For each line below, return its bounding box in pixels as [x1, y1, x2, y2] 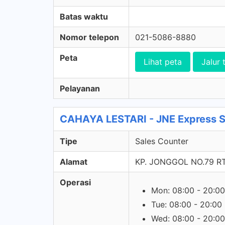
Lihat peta [144, 57, 182, 67]
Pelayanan [60, 83, 100, 93]
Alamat [60, 157, 87, 167]
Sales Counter [135, 136, 188, 146]
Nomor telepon [60, 32, 119, 42]
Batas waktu [60, 12, 108, 22]
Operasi [60, 177, 91, 187]
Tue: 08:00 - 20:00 [151, 199, 222, 209]
